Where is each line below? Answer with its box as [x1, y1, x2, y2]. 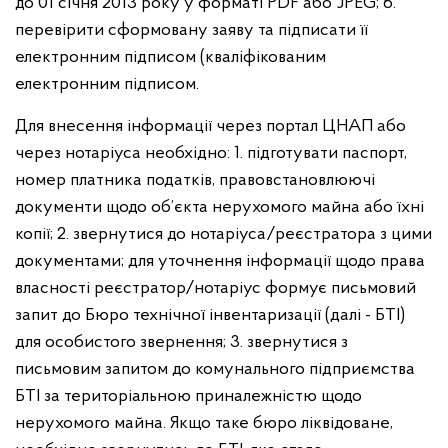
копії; [15, 225, 57, 244]
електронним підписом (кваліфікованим [15, 48, 326, 67]
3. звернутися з [230, 333, 348, 352]
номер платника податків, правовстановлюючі [15, 171, 375, 190]
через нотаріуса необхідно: [15, 144, 234, 163]
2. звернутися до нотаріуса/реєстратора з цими [57, 225, 432, 244]
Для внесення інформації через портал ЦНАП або [15, 117, 406, 136]
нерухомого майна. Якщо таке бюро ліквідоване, [15, 414, 393, 433]
